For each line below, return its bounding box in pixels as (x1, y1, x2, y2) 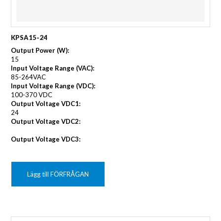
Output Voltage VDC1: (11, 100, 81, 108)
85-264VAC (11, 73, 46, 81)
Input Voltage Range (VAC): (11, 64, 95, 73)
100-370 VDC (11, 91, 53, 99)
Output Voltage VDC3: (11, 135, 81, 144)
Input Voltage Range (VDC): (11, 82, 96, 90)
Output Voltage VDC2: (11, 117, 81, 126)
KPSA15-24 (11, 34, 48, 42)
